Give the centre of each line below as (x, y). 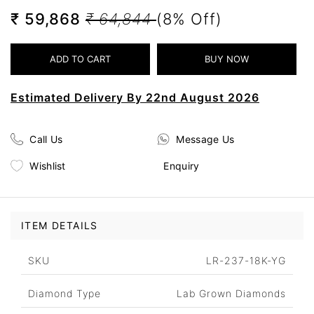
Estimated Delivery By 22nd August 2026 (135, 98)
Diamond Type (64, 294)
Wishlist (48, 165)
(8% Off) (189, 19)
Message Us (205, 139)
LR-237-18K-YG (246, 261)
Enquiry (182, 165)
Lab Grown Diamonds (231, 294)
